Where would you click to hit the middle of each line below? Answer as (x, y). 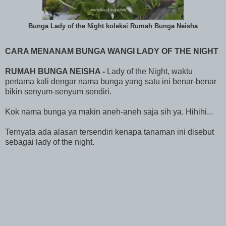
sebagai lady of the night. (50, 142)
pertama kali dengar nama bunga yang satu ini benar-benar (111, 81)
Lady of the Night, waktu (150, 71)
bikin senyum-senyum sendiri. (58, 91)
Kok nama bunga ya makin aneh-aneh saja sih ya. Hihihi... (109, 111)
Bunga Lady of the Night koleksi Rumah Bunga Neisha (113, 26)
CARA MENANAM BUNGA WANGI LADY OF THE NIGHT (112, 51)
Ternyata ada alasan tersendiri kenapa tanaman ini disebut (109, 132)
